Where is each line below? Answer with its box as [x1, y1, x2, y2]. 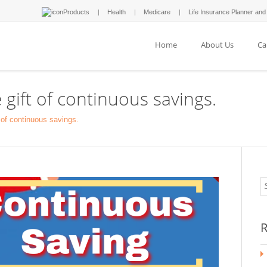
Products [63, 8, 89, 15]
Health [107, 8, 126, 15]
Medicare [144, 8, 170, 15]
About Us [201, 39, 234, 50]
